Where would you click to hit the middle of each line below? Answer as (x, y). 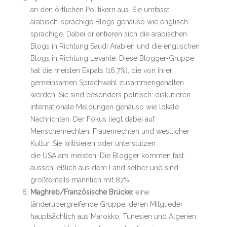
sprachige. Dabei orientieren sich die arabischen (109, 34)
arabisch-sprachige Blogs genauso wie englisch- (111, 22)
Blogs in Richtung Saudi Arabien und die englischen (115, 46)
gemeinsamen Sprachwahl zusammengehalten (107, 83)
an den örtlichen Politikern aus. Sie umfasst (100, 10)
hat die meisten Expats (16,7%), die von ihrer (101, 70)
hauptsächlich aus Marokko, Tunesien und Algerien (113, 216)
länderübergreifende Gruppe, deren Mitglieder (107, 204)
